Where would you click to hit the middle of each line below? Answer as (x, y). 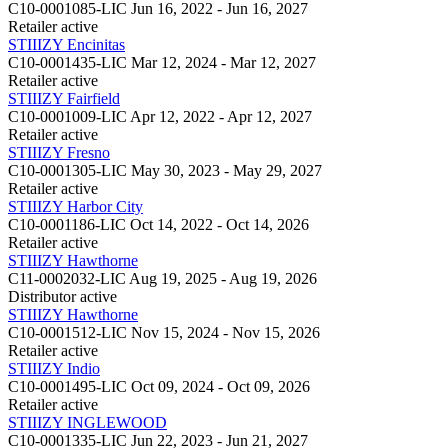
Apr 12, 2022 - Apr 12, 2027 (221, 116)
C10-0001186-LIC (67, 224)
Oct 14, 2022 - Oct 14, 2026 (219, 224)
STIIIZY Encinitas (66, 44)
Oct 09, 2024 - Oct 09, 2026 (220, 386)
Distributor (42, 296)
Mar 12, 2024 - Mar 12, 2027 (223, 62)
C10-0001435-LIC (67, 62)
